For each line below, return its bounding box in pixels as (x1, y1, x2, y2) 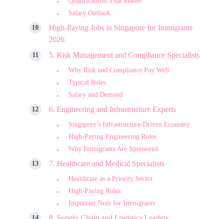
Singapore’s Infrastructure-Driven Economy (68, 120, 190, 128)
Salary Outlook (68, 9, 110, 17)
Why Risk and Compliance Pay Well (68, 66, 169, 74)
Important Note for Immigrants (68, 199, 155, 207)
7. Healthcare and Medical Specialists (49, 159, 164, 168)
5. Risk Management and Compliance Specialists (49, 50, 199, 59)
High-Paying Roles (68, 187, 121, 195)
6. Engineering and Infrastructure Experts (49, 105, 176, 113)
